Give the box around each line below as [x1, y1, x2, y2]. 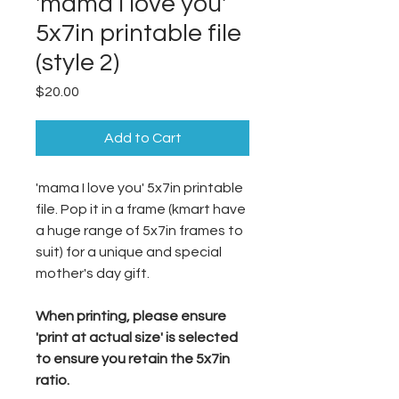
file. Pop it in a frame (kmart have [36, 202, 246, 216]
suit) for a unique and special [36, 245, 222, 259]
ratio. [36, 373, 69, 387]
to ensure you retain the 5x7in [36, 352, 230, 366]
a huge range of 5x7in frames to [36, 224, 243, 238]
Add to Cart [103, 131, 182, 145]
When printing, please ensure [36, 309, 226, 323]
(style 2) [36, 50, 119, 76]
